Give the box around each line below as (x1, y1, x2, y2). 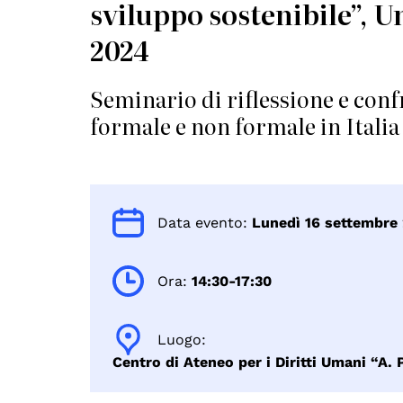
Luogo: (157, 330, 207, 348)
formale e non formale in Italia (90, 110, 400, 141)
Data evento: (157, 213, 248, 231)
